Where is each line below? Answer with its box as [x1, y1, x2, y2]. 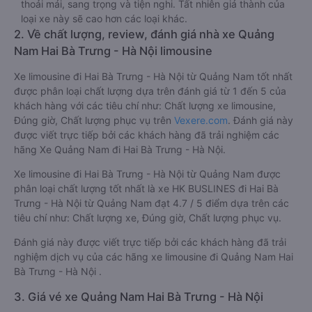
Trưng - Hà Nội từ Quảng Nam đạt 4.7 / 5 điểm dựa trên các [14, 197, 289, 209]
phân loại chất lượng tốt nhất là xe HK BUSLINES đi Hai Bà [14, 182, 279, 194]
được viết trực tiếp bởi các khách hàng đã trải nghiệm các [14, 129, 279, 141]
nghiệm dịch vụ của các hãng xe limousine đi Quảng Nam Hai [14, 251, 293, 263]
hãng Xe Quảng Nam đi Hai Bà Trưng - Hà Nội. [14, 143, 226, 155]
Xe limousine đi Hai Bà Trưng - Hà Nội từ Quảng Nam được [14, 168, 281, 180]
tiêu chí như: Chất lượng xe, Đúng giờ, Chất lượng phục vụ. [14, 212, 281, 224]
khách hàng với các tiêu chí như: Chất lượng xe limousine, [14, 100, 276, 111]
